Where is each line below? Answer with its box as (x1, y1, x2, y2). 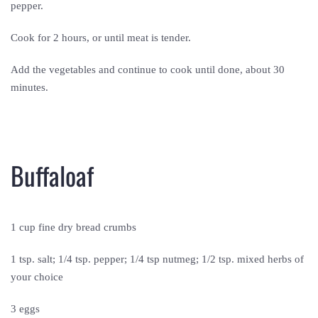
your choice (11, 271, 66, 283)
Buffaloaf (11, 156, 94, 194)
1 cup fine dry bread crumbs (11, 221, 139, 233)
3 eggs (11, 303, 43, 314)
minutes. (11, 82, 51, 93)
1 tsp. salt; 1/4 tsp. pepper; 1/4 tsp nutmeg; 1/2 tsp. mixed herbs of (11, 253, 304, 265)
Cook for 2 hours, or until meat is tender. (11, 32, 194, 43)
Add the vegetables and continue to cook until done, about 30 (11, 64, 285, 75)
